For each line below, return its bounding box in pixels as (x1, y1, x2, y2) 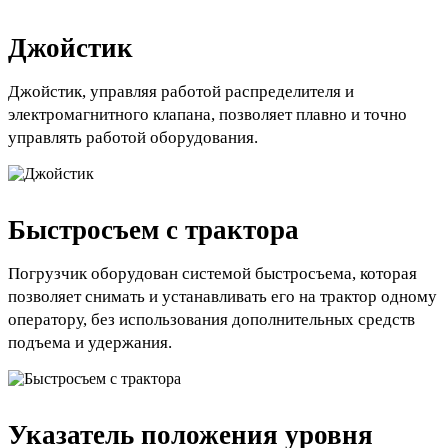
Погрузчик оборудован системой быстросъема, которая (8, 264, 417, 284)
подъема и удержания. (8, 333, 172, 353)
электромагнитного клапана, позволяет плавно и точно (8, 105, 407, 125)
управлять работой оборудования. (8, 128, 258, 148)
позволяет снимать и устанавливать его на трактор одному (8, 287, 437, 307)
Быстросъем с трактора (8, 215, 299, 246)
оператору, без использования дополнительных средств (8, 310, 415, 330)
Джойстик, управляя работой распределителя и (8, 82, 354, 102)
